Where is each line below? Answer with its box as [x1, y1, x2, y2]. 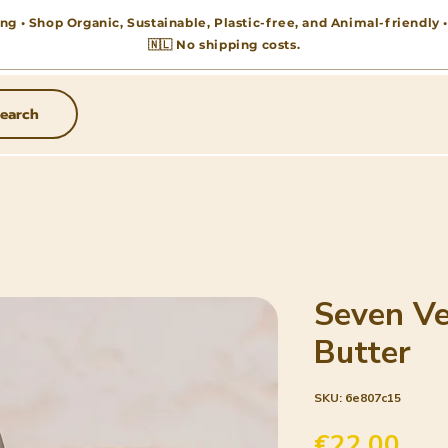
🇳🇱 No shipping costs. [147, 37, 301, 52]
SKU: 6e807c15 [314, 389, 401, 406]
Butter [314, 330, 411, 374]
